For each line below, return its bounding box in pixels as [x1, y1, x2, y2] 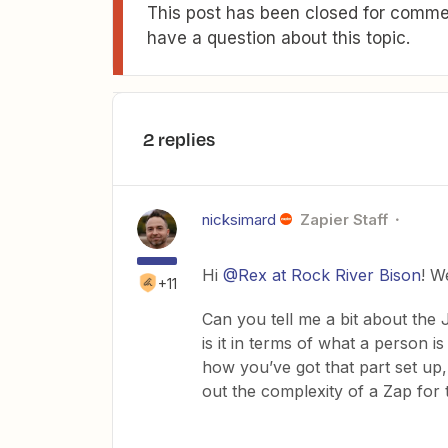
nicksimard [202, 210, 276, 229]
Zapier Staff [299, 210, 388, 229]
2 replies [143, 126, 215, 152]
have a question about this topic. [147, 28, 410, 48]
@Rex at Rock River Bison [223, 265, 421, 285]
